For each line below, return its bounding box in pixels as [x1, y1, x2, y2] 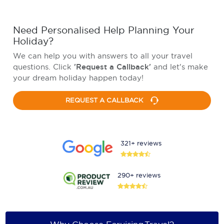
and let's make [153, 61, 208, 71]
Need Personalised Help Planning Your [13, 24, 195, 36]
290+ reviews [117, 170, 161, 179]
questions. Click [13, 61, 74, 71]
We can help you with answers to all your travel [13, 50, 193, 60]
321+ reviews [120, 138, 162, 147]
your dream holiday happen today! [13, 72, 144, 82]
